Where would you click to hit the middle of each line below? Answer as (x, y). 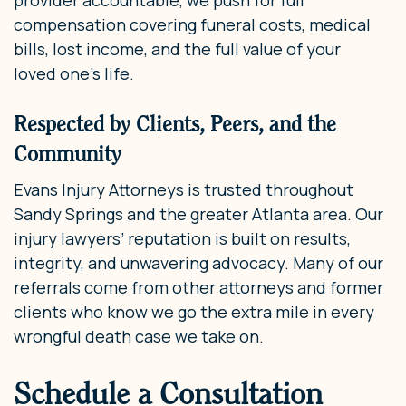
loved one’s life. (74, 73)
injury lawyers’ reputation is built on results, (182, 238)
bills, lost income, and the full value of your (177, 48)
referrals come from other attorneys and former (198, 287)
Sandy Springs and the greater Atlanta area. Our (198, 213)
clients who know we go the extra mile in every (194, 311)
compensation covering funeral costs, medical (192, 24)
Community (68, 153)
